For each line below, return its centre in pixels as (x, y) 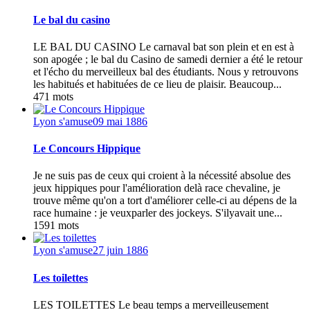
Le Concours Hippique (87, 149)
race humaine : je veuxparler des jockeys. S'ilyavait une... (158, 213)
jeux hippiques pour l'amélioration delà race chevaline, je (157, 188)
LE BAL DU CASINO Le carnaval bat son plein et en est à (164, 46)
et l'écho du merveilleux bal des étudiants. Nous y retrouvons (166, 71)
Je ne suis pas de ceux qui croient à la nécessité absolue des (162, 176)
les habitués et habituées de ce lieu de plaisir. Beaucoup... (157, 84)
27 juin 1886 (120, 250)
